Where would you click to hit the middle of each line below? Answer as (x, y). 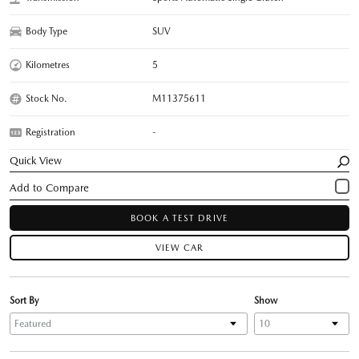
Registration (50, 132)
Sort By (24, 300)
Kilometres (48, 65)
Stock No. (46, 98)
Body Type (46, 31)
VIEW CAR (179, 248)
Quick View (36, 160)
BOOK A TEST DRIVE (179, 218)
